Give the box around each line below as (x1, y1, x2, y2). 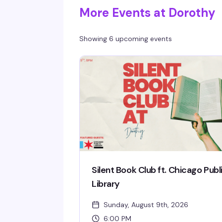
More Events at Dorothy (79, 5, 216, 20)
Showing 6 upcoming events (79, 34, 172, 43)
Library (92, 178, 120, 190)
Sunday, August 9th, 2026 (104, 200, 188, 209)
